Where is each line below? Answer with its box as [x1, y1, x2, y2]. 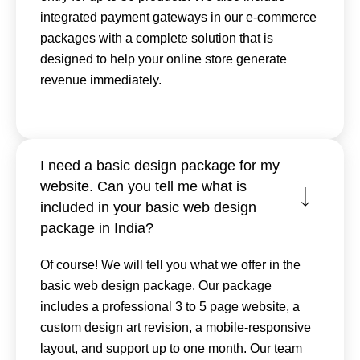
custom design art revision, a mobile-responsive [40, 320, 311, 334]
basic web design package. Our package [40, 278, 272, 292]
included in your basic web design [40, 198, 256, 215]
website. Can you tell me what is [40, 178, 247, 194]
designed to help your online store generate [40, 51, 287, 66]
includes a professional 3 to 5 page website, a [40, 299, 300, 313]
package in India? [40, 219, 153, 236]
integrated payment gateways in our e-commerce [40, 10, 317, 24]
